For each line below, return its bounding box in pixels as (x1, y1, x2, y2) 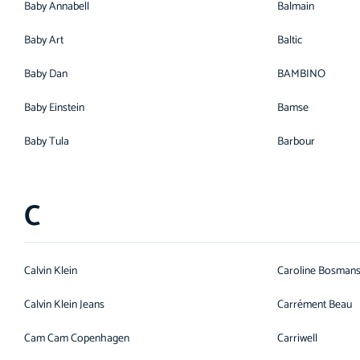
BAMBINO (277, 65, 325, 84)
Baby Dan (24, 65, 67, 84)
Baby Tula (24, 133, 69, 151)
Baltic (277, 31, 302, 50)
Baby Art (24, 31, 63, 50)
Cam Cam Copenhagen (24, 329, 129, 348)
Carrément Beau (277, 296, 352, 314)
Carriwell (277, 329, 317, 348)
